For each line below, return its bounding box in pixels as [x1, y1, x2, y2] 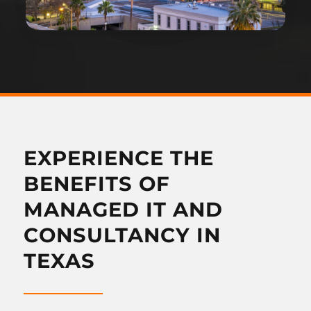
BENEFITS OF [23, 171, 170, 196]
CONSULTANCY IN [23, 223, 221, 247]
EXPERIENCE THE [23, 146, 214, 170]
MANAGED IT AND [23, 197, 223, 221]
